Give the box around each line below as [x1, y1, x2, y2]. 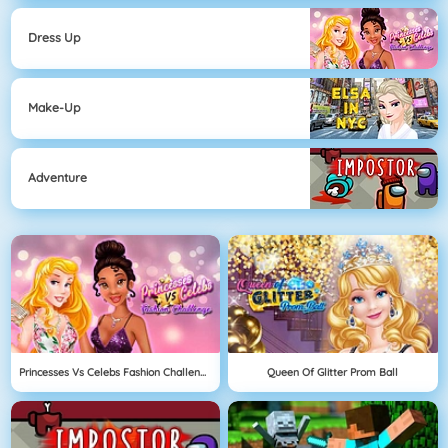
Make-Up [28, 100, 80, 116]
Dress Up [28, 30, 80, 46]
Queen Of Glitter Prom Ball [267, 364, 399, 379]
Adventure [28, 170, 87, 186]
